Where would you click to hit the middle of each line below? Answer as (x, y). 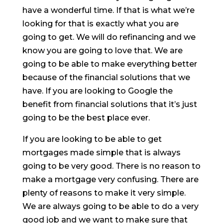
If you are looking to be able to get (92, 139)
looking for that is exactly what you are (100, 23)
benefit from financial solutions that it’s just (110, 104)
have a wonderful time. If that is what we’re (108, 10)
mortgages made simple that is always (101, 152)
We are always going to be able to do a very (110, 206)
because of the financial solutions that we (106, 77)
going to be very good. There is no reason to (111, 166)
